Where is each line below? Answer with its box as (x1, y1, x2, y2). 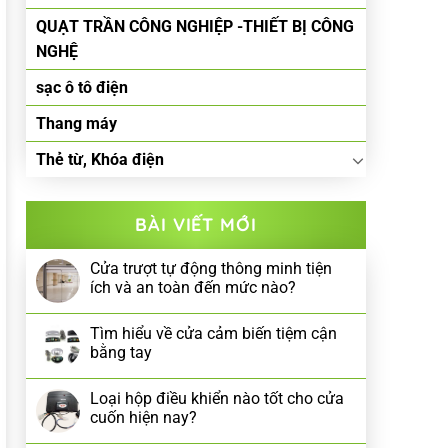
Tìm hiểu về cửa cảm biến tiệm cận (90, 324, 337, 343)
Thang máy (36, 114, 117, 133)
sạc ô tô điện (36, 78, 128, 97)
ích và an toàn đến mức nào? (90, 278, 296, 297)
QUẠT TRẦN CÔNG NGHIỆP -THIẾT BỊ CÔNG (36, 17, 354, 36)
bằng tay (90, 343, 152, 362)
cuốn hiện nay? (90, 408, 197, 427)
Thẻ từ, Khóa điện (36, 150, 164, 169)
